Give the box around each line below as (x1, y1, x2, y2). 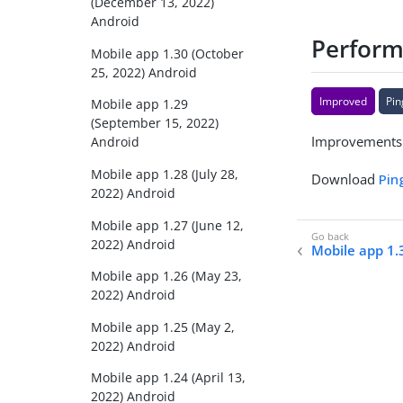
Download (311, 169, 380, 188)
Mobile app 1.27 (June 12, (91, 216, 245, 234)
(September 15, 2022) (91, 114, 219, 132)
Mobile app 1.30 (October (91, 44, 245, 62)
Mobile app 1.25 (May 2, (91, 318, 236, 336)
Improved (319, 93, 368, 109)
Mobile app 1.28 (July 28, (91, 166, 239, 184)
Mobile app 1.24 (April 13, (91, 369, 246, 387)
